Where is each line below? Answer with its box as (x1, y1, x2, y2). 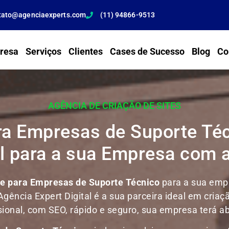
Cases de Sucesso (109, 46, 185, 57)
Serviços (25, 46, 61, 57)
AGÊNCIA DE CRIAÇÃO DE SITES (48, 100, 181, 111)
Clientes (68, 46, 103, 57)
